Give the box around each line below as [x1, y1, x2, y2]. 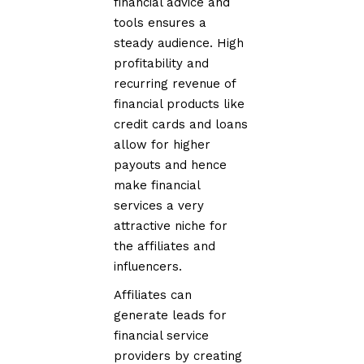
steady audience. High [114, 35, 245, 50]
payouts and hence [114, 157, 227, 172]
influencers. [114, 258, 183, 274]
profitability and [114, 55, 210, 71]
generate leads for [114, 307, 227, 323]
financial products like [114, 96, 245, 111]
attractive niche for [114, 218, 228, 233]
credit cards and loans [114, 116, 249, 132]
